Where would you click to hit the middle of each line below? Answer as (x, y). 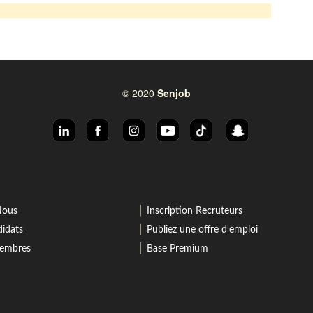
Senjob (174, 93)
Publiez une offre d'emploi (202, 230)
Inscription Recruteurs (194, 211)
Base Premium (177, 249)
